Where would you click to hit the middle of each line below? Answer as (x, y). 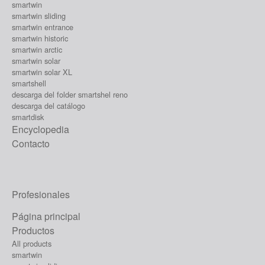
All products (32, 243)
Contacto (31, 143)
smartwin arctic (37, 49)
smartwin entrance (43, 27)
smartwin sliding (39, 15)
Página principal (46, 216)
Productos (33, 230)
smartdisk (28, 117)
